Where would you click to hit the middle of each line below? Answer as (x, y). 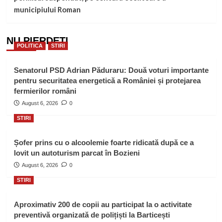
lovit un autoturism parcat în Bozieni (77, 153)
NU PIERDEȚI (37, 41)
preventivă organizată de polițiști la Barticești (92, 215)
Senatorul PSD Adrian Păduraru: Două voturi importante (111, 70)
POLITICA (29, 46)
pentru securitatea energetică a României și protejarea (107, 81)
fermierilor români (45, 91)
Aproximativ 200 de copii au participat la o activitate (103, 205)
